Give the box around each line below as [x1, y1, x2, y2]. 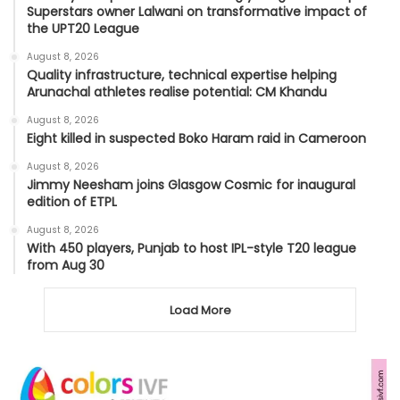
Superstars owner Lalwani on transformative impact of [27, 3, 367, 21]
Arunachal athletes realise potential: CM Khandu [27, 83, 327, 102]
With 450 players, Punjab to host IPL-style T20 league [27, 239, 356, 258]
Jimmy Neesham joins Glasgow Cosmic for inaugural [27, 176, 355, 195]
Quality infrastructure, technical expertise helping [27, 66, 337, 85]
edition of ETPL [27, 193, 117, 212]
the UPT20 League [27, 20, 139, 38]
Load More [169, 302, 231, 320]
